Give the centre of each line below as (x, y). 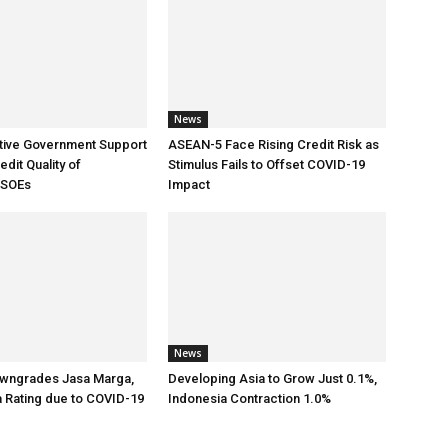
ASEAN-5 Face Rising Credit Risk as (273, 144)
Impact (189, 184)
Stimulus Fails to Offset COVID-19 (266, 164)
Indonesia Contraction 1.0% (249, 398)
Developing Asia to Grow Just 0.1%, (272, 378)
